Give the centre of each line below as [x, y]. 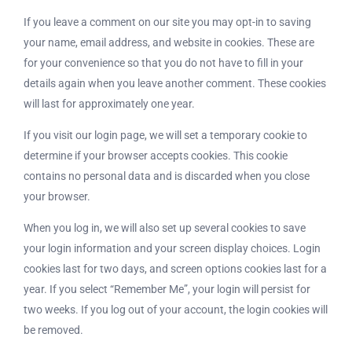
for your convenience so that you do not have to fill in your [163, 62]
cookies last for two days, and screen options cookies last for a [175, 268]
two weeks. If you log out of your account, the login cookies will [176, 309]
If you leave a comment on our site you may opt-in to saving [167, 22]
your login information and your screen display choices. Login [172, 248]
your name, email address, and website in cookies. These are [169, 42]
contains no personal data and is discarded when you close [167, 176]
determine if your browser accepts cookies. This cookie [156, 155]
